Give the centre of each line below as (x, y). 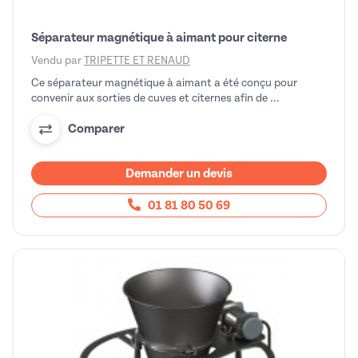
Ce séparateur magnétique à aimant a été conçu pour (164, 82)
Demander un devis (179, 173)
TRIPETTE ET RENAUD (137, 60)
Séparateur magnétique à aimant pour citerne (159, 37)
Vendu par (58, 60)
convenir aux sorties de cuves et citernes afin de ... (155, 97)
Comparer (96, 129)
